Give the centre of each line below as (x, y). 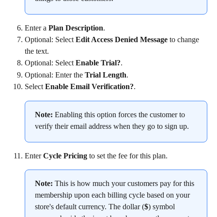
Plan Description (76, 28)
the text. (37, 51)
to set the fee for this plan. (127, 155)
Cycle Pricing (65, 155)
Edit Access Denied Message (122, 40)
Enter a (37, 28)
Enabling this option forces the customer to (120, 114)
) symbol (163, 207)
